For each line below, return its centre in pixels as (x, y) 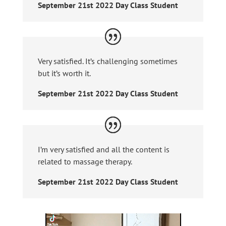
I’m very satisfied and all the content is (103, 150)
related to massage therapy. (85, 162)
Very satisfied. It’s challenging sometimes (107, 61)
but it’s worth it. (64, 73)
